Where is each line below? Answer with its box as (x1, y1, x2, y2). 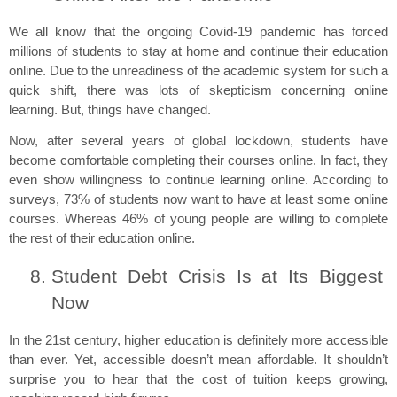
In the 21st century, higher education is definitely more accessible (9, 333, 388, 347)
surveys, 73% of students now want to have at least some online (9, 192, 388, 207)
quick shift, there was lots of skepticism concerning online (9, 83, 388, 98)
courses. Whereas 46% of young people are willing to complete (9, 212, 388, 227)
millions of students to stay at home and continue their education (9, 44, 388, 59)
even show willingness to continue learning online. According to (9, 173, 388, 188)
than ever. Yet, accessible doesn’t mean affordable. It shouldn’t (9, 353, 388, 367)
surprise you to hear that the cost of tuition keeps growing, (9, 372, 388, 386)
